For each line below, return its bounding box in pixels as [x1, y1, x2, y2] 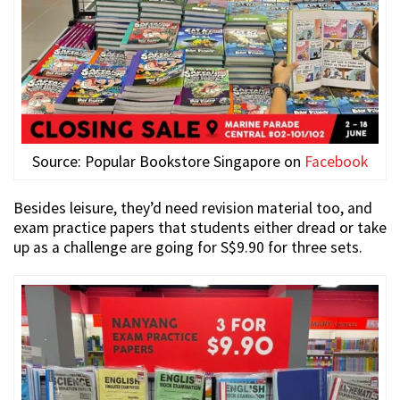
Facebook [304, 151, 368, 171]
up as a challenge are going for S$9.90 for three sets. [13, 237, 362, 257]
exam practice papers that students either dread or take [13, 217, 387, 237]
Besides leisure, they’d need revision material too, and [13, 197, 372, 218]
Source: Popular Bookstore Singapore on [32, 151, 304, 171]
